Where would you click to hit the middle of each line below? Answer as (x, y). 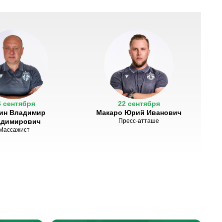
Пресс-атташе (139, 121)
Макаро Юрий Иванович (139, 112)
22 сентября (139, 104)
